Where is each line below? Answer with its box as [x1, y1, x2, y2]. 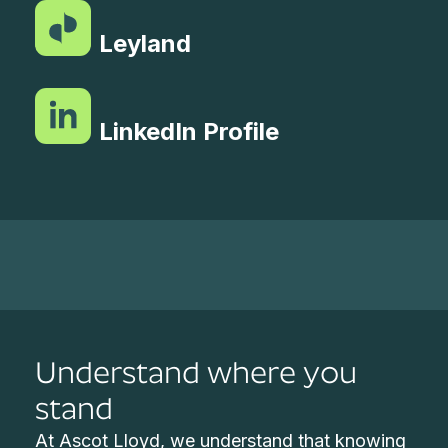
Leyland [99, 29, 192, 59]
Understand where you [35, 355, 358, 391]
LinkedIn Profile [99, 116, 280, 146]
